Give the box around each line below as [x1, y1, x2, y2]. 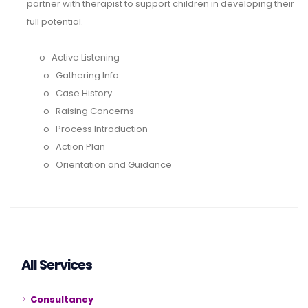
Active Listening [52, 51, 120, 65]
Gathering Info [56, 69, 119, 82]
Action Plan [56, 140, 105, 154]
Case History [56, 87, 112, 100]
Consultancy [30, 293, 93, 307]
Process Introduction [56, 122, 148, 136]
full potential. [27, 15, 83, 29]
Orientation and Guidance [56, 158, 172, 172]
